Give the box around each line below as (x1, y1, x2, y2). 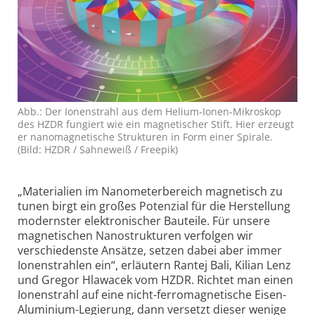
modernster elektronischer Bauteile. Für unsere (18, 213, 270, 229)
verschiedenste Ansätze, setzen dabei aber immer (18, 243, 282, 259)
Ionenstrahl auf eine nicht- (18, 287, 157, 303)
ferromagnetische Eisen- (157, 287, 286, 303)
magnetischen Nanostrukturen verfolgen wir (18, 228, 253, 244)
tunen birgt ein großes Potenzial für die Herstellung (18, 198, 290, 214)
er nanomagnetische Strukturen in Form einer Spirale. (18, 130, 273, 144)
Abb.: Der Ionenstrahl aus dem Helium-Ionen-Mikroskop (18, 105, 281, 119)
